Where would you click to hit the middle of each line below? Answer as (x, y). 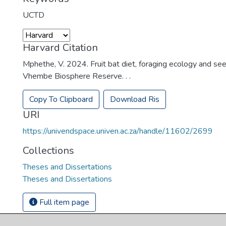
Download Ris (135, 100)
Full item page (64, 203)
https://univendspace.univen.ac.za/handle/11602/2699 (118, 131)
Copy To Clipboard (61, 100)
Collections (49, 151)
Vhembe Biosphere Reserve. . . (77, 76)
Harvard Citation (61, 48)
